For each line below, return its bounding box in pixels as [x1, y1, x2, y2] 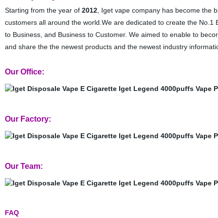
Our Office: [4, 68, 44, 76]
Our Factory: [4, 115, 51, 123]
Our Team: [4, 162, 43, 170]
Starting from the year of [4, 6, 82, 14]
